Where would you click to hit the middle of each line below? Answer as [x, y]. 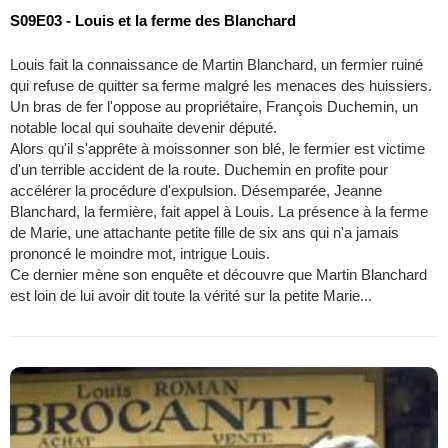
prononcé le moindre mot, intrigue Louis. [140, 254]
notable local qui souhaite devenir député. [143, 128]
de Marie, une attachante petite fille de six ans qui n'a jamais [204, 233]
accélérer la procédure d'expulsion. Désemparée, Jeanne [196, 191]
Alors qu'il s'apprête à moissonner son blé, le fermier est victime [217, 149]
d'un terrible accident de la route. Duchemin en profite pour [199, 170]
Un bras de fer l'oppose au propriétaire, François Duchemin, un [214, 107]
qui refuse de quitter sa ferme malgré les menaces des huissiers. [221, 86]
